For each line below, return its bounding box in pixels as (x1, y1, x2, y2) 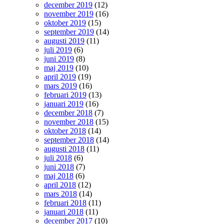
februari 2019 (44, 90, 86, 99)
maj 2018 (44, 171, 73, 180)
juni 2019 (44, 54, 74, 63)
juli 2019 (44, 45, 72, 54)
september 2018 (44, 135, 94, 144)
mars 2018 (44, 189, 77, 198)
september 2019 (44, 27, 94, 36)
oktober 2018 (44, 126, 86, 135)
